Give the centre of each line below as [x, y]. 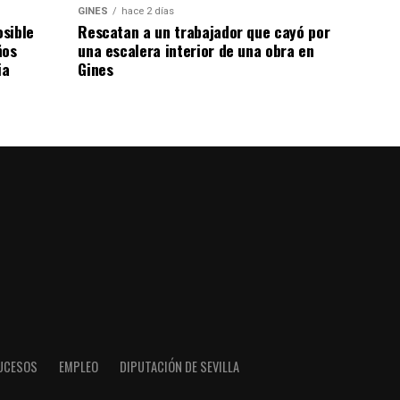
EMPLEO [78, 367]
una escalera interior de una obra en [196, 50]
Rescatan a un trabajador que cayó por [204, 32]
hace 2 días [148, 12]
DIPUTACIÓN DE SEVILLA [179, 367]
